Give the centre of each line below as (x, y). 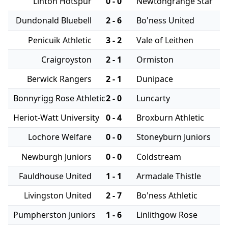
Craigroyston (66, 59)
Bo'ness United (166, 21)
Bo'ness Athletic (167, 195)
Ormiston (155, 59)
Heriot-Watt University (56, 118)
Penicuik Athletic (60, 40)
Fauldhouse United (55, 176)
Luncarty (153, 98)
